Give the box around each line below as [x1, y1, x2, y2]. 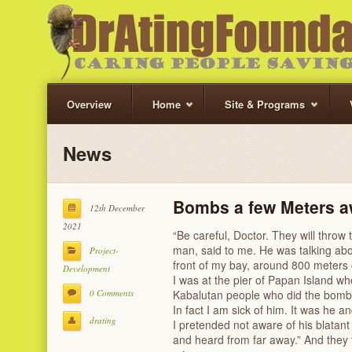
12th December [87, 202, 145, 214]
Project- [90, 244, 119, 256]
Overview [67, 97, 112, 112]
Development [63, 262, 110, 274]
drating [90, 314, 116, 326]
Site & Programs [225, 97, 306, 112]
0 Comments [90, 287, 134, 299]
